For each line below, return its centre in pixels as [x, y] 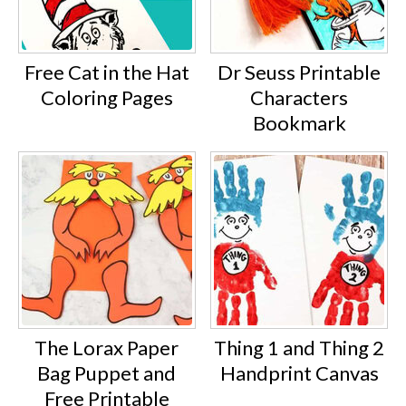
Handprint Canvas [299, 372]
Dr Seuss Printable [300, 72]
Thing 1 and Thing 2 [300, 347]
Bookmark [299, 122]
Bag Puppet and [107, 372]
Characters [300, 97]
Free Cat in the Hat [106, 72]
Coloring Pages [106, 97]
